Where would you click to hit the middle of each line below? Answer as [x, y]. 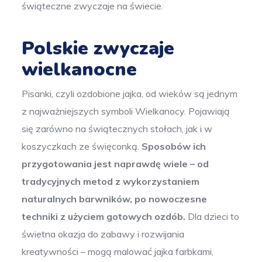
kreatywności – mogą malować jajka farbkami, [118, 251]
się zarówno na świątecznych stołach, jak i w [117, 128]
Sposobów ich [173, 146]
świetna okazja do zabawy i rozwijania [103, 234]
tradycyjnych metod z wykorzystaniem [111, 181]
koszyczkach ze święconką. [81, 146]
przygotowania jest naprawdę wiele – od [116, 163]
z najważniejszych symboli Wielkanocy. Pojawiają [126, 111]
